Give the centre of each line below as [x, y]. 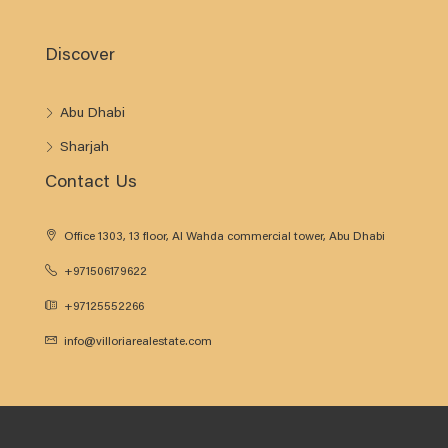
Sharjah [84, 148]
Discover [80, 56]
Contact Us [91, 183]
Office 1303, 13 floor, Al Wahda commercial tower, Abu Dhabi [223, 237]
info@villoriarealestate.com [138, 342]
